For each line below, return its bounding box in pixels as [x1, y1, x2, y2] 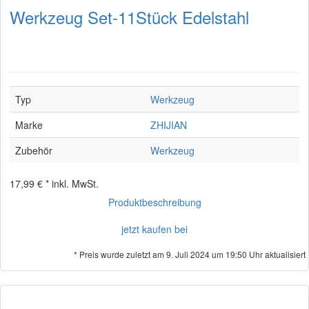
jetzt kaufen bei [121, 222, 188, 236]
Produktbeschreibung [108, 195, 201, 209]
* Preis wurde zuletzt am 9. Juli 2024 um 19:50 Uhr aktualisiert [74, 248, 306, 260]
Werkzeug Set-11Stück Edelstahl [10, 5, 249, 29]
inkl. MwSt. [52, 177, 99, 190]
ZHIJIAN [150, 118, 187, 132]
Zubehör [15, 143, 52, 157]
